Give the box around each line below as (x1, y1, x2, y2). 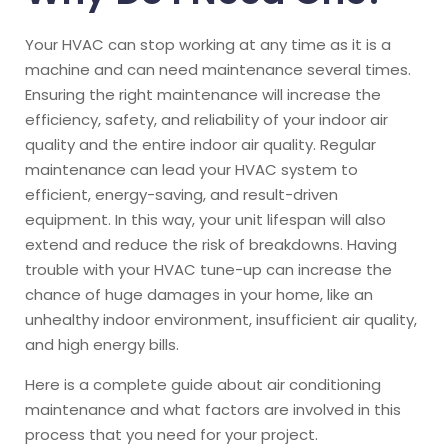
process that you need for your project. (25, 423, 318, 445)
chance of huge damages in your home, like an (25, 283, 373, 305)
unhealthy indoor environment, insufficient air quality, (25, 308, 417, 330)
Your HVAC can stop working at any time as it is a (25, 33, 391, 55)
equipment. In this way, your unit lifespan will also (25, 208, 386, 230)
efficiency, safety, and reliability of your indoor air (25, 108, 388, 130)
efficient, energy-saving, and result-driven (25, 183, 338, 205)
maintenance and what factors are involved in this (25, 398, 401, 420)
